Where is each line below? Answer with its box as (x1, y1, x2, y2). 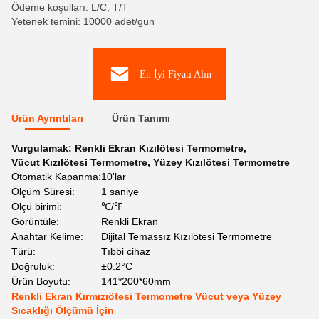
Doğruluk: (11, 261, 55, 272)
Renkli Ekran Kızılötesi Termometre (75, 142, 244, 154)
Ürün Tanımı (112, 113, 170, 124)
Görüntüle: (11, 216, 59, 227)
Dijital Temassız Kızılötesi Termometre (101, 231, 272, 242)
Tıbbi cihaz (101, 246, 150, 257)
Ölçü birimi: (11, 201, 62, 212)
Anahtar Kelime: (11, 231, 83, 242)
